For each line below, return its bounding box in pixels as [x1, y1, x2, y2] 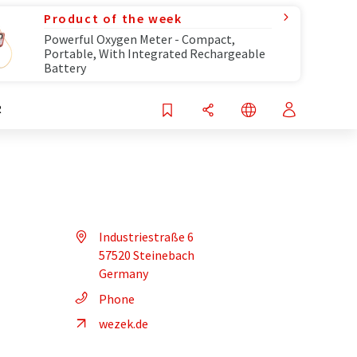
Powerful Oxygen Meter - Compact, [44, 31, 235, 47]
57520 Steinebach [99, 247, 194, 263]
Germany [99, 265, 148, 281]
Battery [44, 60, 86, 76]
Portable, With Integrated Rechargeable [44, 45, 265, 61]
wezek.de [99, 316, 148, 331]
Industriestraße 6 [99, 229, 194, 245]
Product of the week [44, 10, 182, 26]
